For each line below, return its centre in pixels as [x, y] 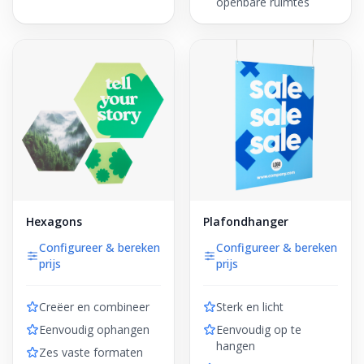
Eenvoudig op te [259, 329]
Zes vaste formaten [91, 352]
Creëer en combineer [94, 307]
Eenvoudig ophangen [94, 329]
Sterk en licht [250, 307]
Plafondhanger [246, 221]
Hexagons [54, 221]
